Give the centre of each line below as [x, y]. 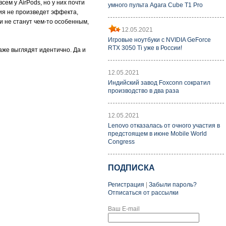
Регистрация [126, 185]
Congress [121, 142]
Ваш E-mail [124, 209]
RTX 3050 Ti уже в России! [145, 48]
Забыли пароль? [173, 185]
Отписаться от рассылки [143, 193]
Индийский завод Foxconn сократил [159, 83]
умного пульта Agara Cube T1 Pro [155, 5]
